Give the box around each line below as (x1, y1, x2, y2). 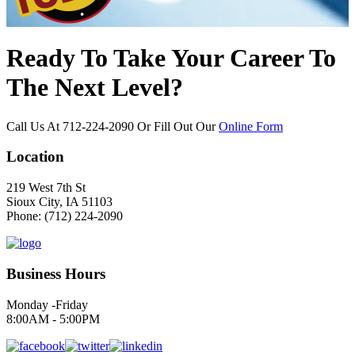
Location (6, 148, 64, 166)
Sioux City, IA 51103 (6, 195, 113, 209)
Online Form (219, 119, 283, 133)
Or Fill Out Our (134, 119, 219, 133)
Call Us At (6, 119, 63, 133)
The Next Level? (6, 73, 183, 102)
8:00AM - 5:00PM (6, 311, 100, 326)
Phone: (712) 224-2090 (6, 209, 123, 223)
